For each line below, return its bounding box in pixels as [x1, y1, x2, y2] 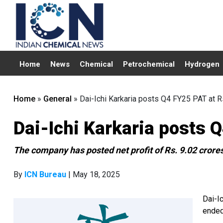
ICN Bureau [24, 170, 66, 179]
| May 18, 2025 [66, 170, 120, 179]
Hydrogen [185, 60, 220, 69]
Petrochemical [123, 60, 175, 69]
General [43, 94, 72, 104]
